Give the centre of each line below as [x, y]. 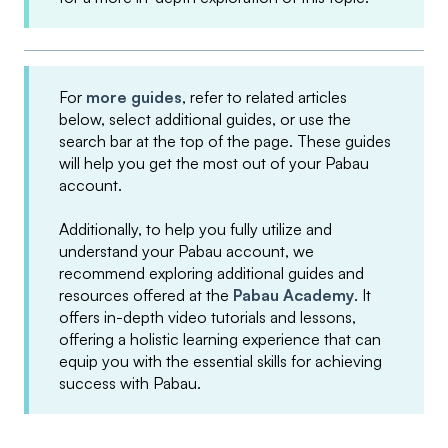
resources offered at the [146, 295]
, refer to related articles [264, 97]
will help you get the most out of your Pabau [214, 163]
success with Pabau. [132, 383]
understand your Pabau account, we [186, 251]
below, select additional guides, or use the [205, 119]
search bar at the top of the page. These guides [225, 141]
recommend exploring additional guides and [211, 273]
